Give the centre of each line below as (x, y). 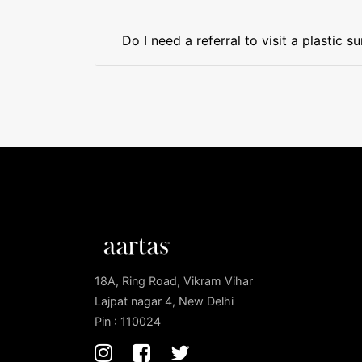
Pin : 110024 (128, 322)
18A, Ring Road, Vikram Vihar (174, 281)
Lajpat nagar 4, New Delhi (164, 301)
